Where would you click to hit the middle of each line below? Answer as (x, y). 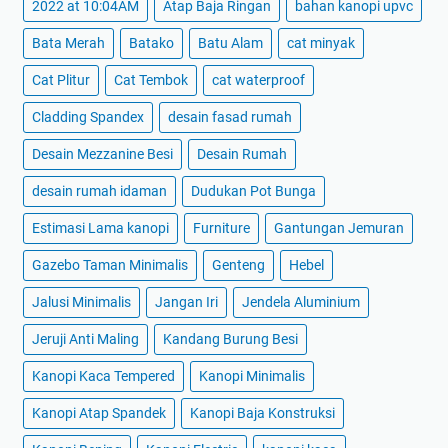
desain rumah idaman (99, 191)
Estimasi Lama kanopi (100, 228)
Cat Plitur (61, 80)
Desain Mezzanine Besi (102, 154)
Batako (151, 43)
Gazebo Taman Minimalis (110, 265)
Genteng (238, 265)
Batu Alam (230, 43)
